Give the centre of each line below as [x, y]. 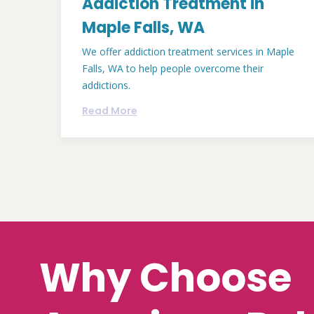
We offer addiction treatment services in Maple [188, 51]
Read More [110, 110]
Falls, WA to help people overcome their [173, 68]
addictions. [106, 85]
